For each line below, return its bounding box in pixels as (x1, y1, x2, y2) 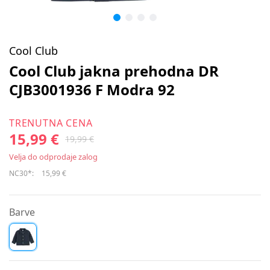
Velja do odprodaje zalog (9, 151, 98, 162)
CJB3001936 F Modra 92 (9, 80, 175, 99)
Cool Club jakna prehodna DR (9, 61, 219, 81)
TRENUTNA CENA (9, 116, 93, 130)
